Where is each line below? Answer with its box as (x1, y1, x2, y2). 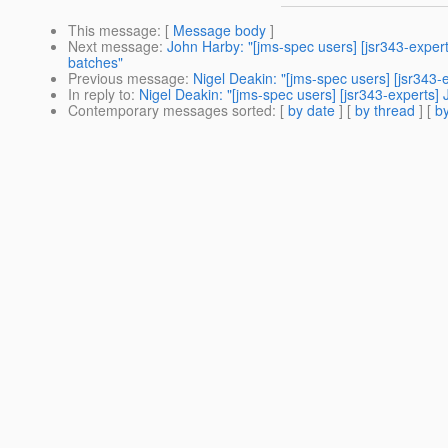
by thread (355, 100, 415, 121)
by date (288, 100, 335, 121)
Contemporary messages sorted (68, 100, 272, 121)
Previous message (68, 68, 185, 89)
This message (68, 20, 157, 41)
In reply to (68, 84, 131, 105)
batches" (68, 52, 123, 73)
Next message (68, 36, 159, 57)
